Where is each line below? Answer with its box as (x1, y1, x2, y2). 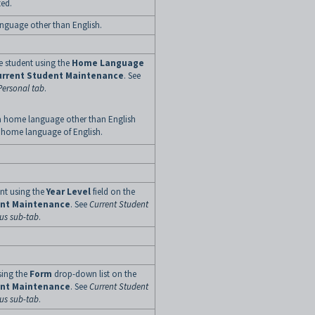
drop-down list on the (52, 268, 136, 280)
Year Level (46, 186, 91, 198)
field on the (91, 186, 135, 198)
